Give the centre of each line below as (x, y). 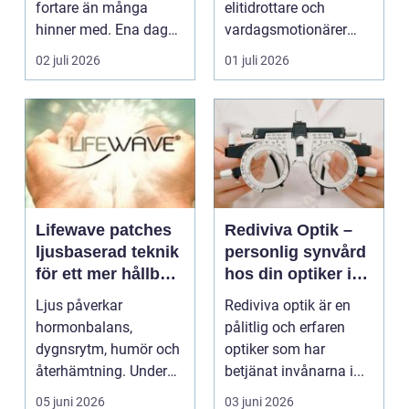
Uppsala (257, 296)
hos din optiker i (288, 274)
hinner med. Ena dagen (110, 30)
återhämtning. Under (101, 372)
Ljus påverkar (79, 306)
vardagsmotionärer (286, 30)
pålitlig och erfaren (285, 328)
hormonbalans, (84, 328)
